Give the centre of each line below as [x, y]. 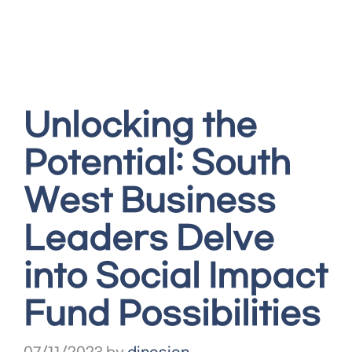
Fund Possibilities [172, 315]
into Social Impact [176, 277]
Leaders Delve [149, 240]
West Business [150, 202]
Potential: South [157, 164]
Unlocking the [140, 126]
